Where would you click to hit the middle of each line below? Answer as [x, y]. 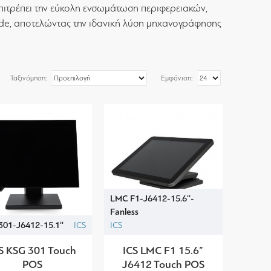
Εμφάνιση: [177, 78]
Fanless [124, 211]
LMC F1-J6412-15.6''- [152, 198]
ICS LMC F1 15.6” [163, 250]
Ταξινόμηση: [28, 78]
